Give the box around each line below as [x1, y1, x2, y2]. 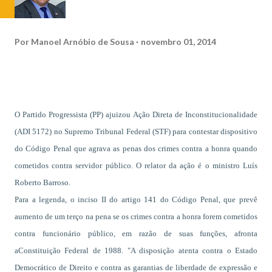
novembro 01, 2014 [141, 36, 216, 47]
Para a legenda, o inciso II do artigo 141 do [15, 195, 169, 204]
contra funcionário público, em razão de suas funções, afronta [15, 229, 257, 238]
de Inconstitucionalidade [175, 110, 257, 119]
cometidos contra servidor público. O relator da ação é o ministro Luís [15, 161, 257, 170]
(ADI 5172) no [15, 127, 63, 136]
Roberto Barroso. [15, 178, 70, 187]
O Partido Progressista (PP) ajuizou [15, 110, 131, 119]
